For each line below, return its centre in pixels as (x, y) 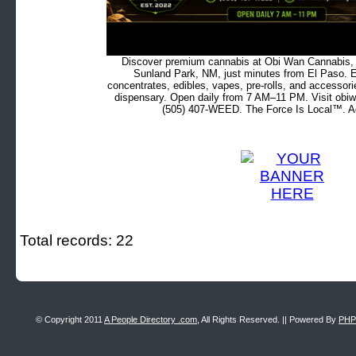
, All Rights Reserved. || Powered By (268, 319)
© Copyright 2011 (70, 319)
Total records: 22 (77, 240)
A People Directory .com (151, 319)
